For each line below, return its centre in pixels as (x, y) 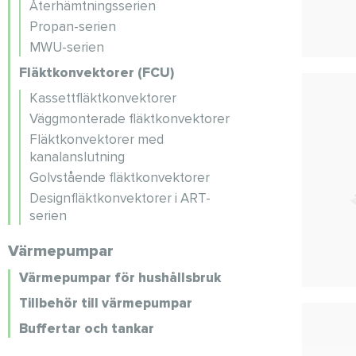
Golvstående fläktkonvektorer (120, 178)
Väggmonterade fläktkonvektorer (130, 119)
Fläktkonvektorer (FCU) (97, 73)
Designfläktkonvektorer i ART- (120, 198)
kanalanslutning (77, 157)
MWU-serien (67, 47)
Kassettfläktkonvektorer (103, 98)
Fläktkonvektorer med (97, 139)
